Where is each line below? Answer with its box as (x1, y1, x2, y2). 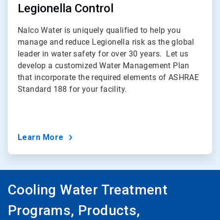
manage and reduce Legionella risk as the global (18, 37, 194, 47)
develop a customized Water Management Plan (18, 61, 190, 71)
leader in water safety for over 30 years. (18, 49, 162, 59)
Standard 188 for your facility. (18, 84, 127, 94)
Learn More (18, 133, 66, 142)
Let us (166, 49, 189, 59)
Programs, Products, (8, 202, 140, 219)
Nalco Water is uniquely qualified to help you (18, 26, 181, 35)
